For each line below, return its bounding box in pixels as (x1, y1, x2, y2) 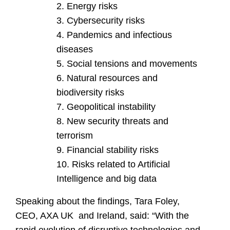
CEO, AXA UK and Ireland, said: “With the (15, 210, 189, 221)
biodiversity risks (56, 87, 124, 98)
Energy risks (67, 1, 118, 12)
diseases (56, 44, 93, 55)
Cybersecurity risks (67, 15, 145, 26)
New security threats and (67, 116, 168, 127)
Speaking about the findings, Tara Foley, (15, 196, 180, 207)
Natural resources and (67, 73, 158, 84)
